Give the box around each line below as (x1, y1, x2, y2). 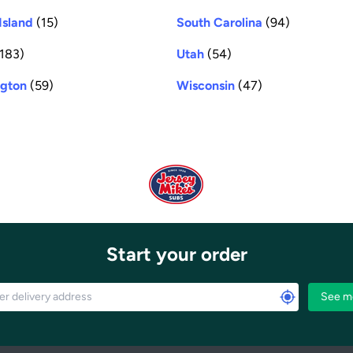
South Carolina (176, 14, 262, 30)
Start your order (106, 242, 247, 266)
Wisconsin (176, 77, 235, 93)
